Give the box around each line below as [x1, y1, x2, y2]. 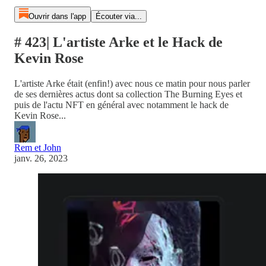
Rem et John [14, 142, 61, 153]
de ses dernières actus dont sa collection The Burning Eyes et [14, 88, 242, 99]
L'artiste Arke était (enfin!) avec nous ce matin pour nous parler [14, 78, 250, 88]
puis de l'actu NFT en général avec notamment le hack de [14, 99, 229, 110]
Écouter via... [95, 12, 142, 21]
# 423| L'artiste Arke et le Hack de [14, 34, 223, 50]
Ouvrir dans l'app [28, 12, 86, 21]
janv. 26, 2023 [14, 153, 68, 163]
